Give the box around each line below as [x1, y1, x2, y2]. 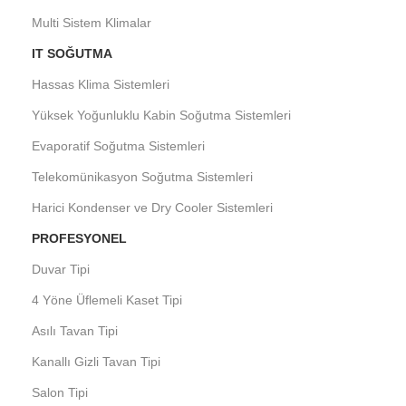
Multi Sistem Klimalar [32, 15, 151, 30]
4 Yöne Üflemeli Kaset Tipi [32, 293, 182, 307]
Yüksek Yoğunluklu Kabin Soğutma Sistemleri [32, 108, 291, 122]
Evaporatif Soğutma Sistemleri [32, 139, 205, 153]
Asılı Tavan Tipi [32, 324, 118, 338]
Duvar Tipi [32, 262, 90, 276]
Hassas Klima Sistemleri [32, 77, 169, 92]
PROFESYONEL [32, 231, 127, 246]
